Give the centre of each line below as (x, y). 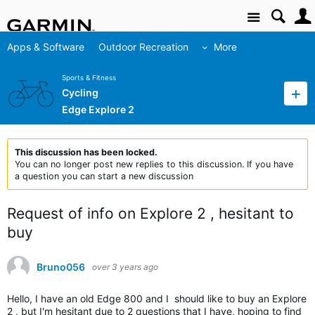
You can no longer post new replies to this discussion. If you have (154, 164)
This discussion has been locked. (86, 152)
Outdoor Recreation (143, 47)
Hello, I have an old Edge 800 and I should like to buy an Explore (157, 298)
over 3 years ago (125, 267)
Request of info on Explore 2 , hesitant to (150, 213)
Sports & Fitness (89, 78)
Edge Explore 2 (98, 110)
